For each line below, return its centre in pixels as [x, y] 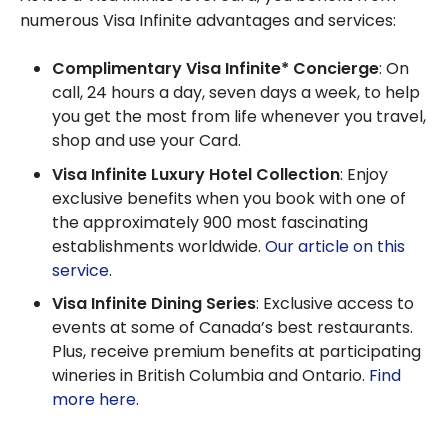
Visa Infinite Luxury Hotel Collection [196, 174]
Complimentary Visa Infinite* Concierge [215, 69]
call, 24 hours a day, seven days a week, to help [236, 93]
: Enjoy [364, 174]
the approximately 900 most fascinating [210, 222]
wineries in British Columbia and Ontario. [210, 376]
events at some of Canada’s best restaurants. [232, 328]
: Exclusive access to [335, 304]
